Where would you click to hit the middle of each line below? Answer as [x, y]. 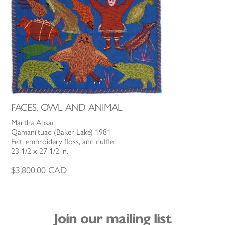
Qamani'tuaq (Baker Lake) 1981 [61, 132]
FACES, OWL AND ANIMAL [67, 108]
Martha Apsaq [34, 123]
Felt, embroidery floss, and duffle [63, 142]
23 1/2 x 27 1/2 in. [40, 151]
